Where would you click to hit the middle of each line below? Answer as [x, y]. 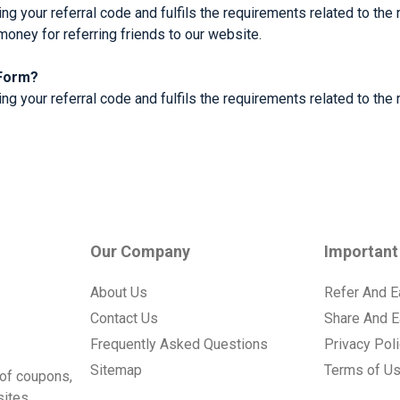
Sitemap [117, 370]
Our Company [141, 251]
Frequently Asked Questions [179, 344]
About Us [119, 292]
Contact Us [125, 318]
